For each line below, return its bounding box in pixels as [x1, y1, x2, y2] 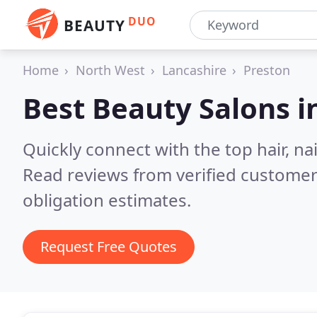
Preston [243, 62, 290, 79]
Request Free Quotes [40, 237, 177, 256]
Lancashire [162, 62, 226, 79]
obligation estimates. [23, 188, 191, 212]
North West [76, 62, 145, 79]
